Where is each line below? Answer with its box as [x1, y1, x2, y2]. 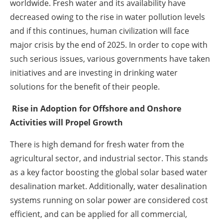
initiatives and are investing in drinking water [10, 67, 178, 79]
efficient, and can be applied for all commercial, [10, 209, 187, 220]
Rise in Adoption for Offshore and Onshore [12, 103, 181, 114]
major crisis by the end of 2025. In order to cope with [10, 39, 208, 51]
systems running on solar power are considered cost [10, 195, 208, 206]
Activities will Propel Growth [10, 117, 123, 128]
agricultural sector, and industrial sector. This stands [10, 153, 208, 164]
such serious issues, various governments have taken [10, 53, 210, 65]
